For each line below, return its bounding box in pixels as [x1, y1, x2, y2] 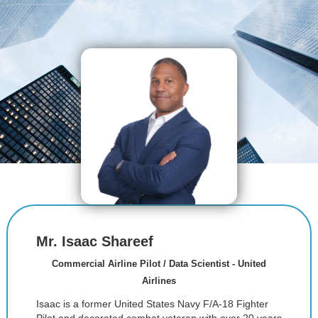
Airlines [142, 275, 176, 286]
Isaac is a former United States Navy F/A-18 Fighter [35, 298, 268, 309]
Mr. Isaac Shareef [35, 234, 153, 249]
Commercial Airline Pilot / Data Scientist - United [52, 258, 266, 269]
